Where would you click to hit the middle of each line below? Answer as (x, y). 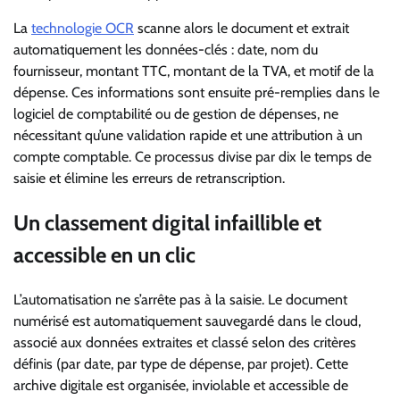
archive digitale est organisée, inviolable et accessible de (181, 385)
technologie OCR (83, 29)
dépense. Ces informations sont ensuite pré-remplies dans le (196, 93)
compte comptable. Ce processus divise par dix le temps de (192, 157)
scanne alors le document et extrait (242, 29)
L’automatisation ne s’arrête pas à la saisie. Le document (180, 299)
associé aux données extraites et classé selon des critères (185, 342)
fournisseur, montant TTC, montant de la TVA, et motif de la (194, 71)
